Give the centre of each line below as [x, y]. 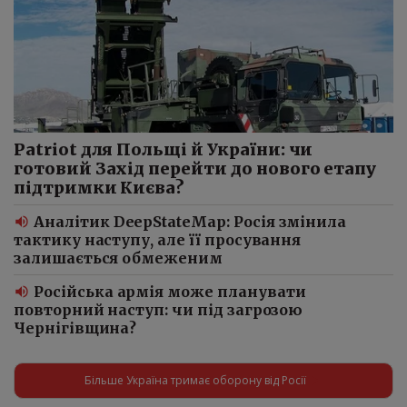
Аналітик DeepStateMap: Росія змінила [190, 221]
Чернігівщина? [75, 328]
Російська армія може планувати [170, 291]
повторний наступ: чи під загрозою [159, 309]
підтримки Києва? [99, 187]
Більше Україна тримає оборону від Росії [195, 380]
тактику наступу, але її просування [158, 239]
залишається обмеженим [118, 258]
